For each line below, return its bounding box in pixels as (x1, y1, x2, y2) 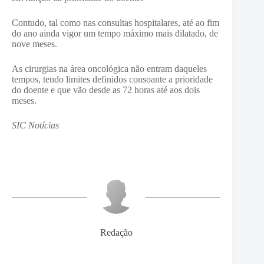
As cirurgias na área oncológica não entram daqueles (12, 64, 207, 74)
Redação (100, 227, 133, 237)
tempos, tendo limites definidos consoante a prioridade (12, 74, 213, 84)
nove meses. (12, 39, 57, 49)
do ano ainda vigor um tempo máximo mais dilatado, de (12, 28, 218, 38)
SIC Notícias (12, 120, 59, 130)
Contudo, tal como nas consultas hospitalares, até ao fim (12, 18, 219, 28)
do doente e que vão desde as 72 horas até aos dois (12, 85, 200, 95)
